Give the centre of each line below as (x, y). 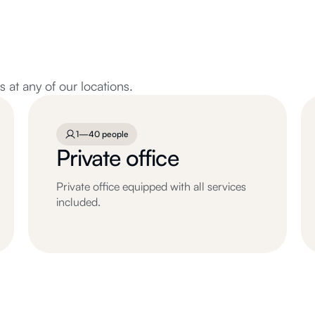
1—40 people (102, 134)
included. (78, 202)
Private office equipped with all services (151, 186)
